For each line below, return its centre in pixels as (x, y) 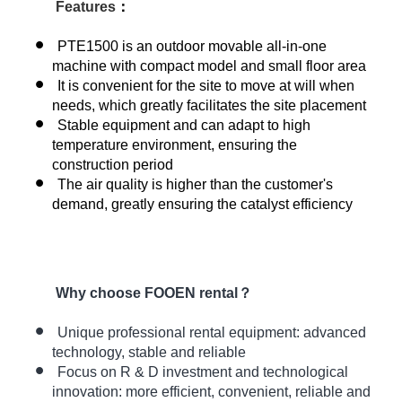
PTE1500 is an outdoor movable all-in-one (192, 47)
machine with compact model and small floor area (210, 66)
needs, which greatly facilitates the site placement (210, 106)
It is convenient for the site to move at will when (206, 86)
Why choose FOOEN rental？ (154, 293)
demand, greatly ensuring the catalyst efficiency (203, 205)
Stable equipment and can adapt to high (184, 126)
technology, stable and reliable (149, 353)
